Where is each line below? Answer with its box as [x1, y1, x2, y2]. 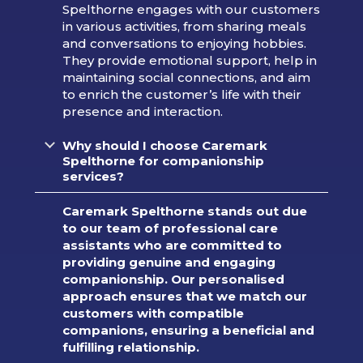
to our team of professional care [62, 220, 278, 236]
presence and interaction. [62, 103, 223, 119]
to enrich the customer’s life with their [62, 86, 301, 102]
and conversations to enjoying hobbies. [62, 35, 306, 51]
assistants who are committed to [62, 237, 282, 253]
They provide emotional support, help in [62, 52, 317, 68]
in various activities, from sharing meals [62, 18, 306, 34]
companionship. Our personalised [62, 271, 284, 287]
